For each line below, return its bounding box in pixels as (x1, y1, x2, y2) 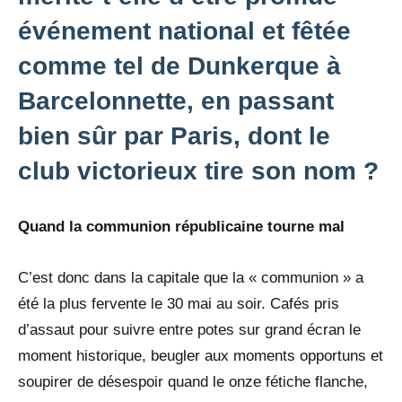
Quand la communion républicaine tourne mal (18, 217, 345, 235)
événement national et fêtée (18, 16, 351, 45)
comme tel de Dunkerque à (18, 51, 341, 80)
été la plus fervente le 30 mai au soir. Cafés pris (18, 294, 339, 312)
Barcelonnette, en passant (18, 86, 334, 115)
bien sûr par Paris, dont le (18, 121, 330, 150)
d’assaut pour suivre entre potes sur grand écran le (18, 320, 361, 338)
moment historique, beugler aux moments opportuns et (18, 346, 383, 364)
